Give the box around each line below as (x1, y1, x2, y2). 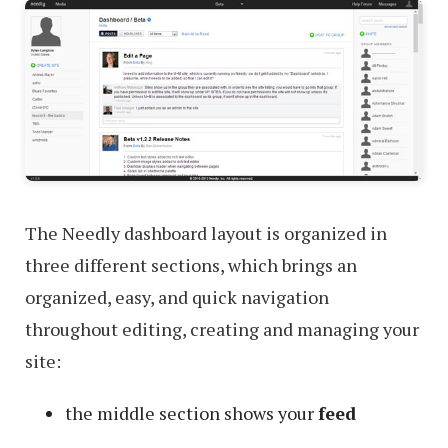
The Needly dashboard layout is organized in (25, 221, 387, 246)
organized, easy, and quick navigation (25, 285, 329, 310)
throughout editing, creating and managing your (25, 317, 419, 342)
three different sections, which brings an (25, 253, 357, 278)
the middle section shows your (65, 401, 318, 426)
